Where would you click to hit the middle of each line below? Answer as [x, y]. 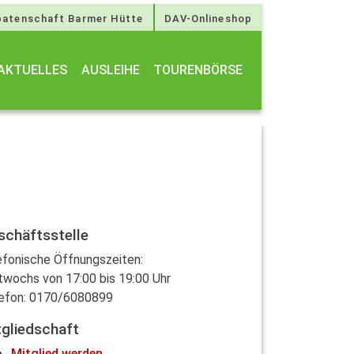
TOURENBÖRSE [198, 70]
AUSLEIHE [110, 70]
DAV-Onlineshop [208, 19]
